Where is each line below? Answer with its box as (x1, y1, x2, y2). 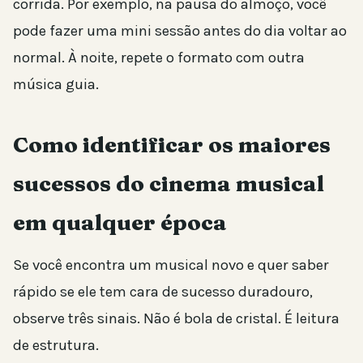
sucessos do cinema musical (13, 169, 324, 197)
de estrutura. (13, 335, 99, 354)
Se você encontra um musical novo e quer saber (13, 255, 329, 274)
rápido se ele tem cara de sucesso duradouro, (13, 282, 313, 301)
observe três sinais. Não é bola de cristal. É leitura (13, 309, 340, 327)
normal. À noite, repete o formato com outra (13, 48, 305, 66)
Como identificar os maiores (13, 130, 331, 158)
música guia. (13, 75, 99, 93)
